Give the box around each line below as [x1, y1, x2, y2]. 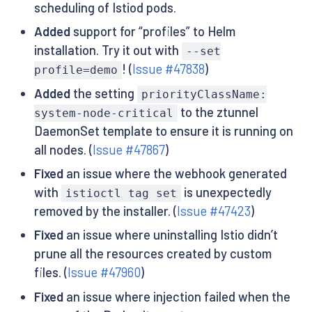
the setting [70, 85, 137, 101]
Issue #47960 [67, 265, 141, 281]
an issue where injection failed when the [63, 288, 290, 304]
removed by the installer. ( [33, 203, 177, 219]
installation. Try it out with [33, 42, 182, 58]
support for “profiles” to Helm [70, 24, 235, 40]
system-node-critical [33, 106, 173, 120]
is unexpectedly [181, 185, 272, 201]
